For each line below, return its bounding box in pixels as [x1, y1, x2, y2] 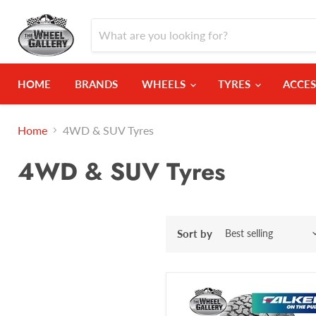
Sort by [177, 226, 212, 240]
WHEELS [142, 77, 188, 90]
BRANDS [75, 77, 118, 90]
